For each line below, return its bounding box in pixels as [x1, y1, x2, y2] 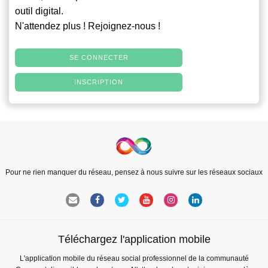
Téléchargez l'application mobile [57, 233, 211, 245]
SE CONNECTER [69, 54, 129, 62]
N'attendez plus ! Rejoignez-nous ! [15, 21, 160, 32]
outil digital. [15, 6, 63, 17]
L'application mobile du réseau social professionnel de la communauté [19, 254, 249, 263]
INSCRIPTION [74, 78, 123, 86]
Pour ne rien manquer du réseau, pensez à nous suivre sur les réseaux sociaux [5, 167, 263, 176]
